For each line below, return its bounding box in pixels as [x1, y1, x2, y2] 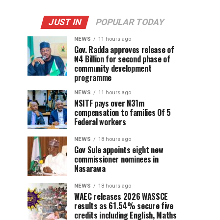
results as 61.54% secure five [74, 200, 173, 212]
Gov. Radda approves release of [74, 44, 174, 56]
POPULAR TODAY [94, 17, 165, 27]
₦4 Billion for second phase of [74, 53, 170, 65]
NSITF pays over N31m [74, 97, 144, 110]
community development [74, 62, 152, 75]
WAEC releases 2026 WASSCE [74, 191, 168, 203]
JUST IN [47, 17, 82, 27]
